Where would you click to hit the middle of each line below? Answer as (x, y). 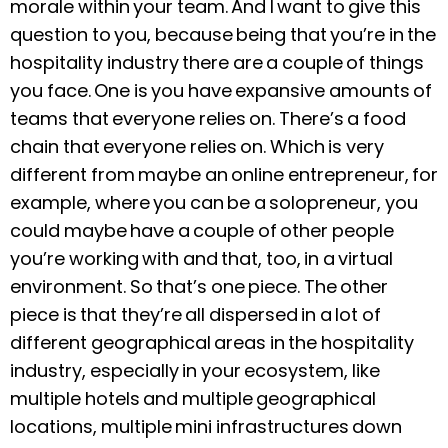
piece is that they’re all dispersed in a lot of (195, 314)
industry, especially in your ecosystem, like (195, 370)
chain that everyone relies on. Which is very (197, 146)
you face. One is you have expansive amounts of (221, 90)
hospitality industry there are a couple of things (217, 62)
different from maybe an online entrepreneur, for (224, 174)
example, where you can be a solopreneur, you (214, 202)
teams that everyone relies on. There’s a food (208, 118)
